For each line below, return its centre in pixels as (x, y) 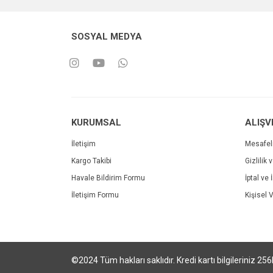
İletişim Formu (95, 195)
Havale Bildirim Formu (108, 178)
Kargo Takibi (91, 161)
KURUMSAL (96, 122)
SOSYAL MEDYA (107, 37)
